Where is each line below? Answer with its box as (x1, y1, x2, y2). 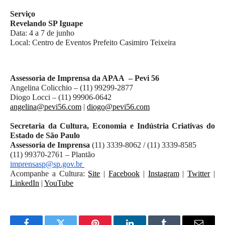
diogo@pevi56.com (87, 102, 150, 111)
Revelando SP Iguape (10, 19, 83, 28)
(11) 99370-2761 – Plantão (10, 150, 95, 159)
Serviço (10, 10, 35, 19)
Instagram (148, 169, 179, 178)
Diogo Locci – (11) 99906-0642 (10, 92, 114, 101)
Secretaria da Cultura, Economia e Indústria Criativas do (10, 121, 215, 130)
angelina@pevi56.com (10, 102, 81, 111)
